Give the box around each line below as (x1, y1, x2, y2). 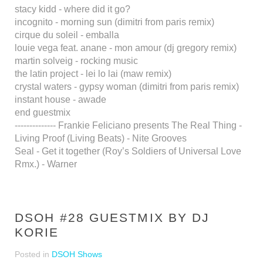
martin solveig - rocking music (15, 56, 138, 66)
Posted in (15, 249, 52, 259)
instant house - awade (15, 95, 106, 104)
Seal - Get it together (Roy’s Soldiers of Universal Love (15, 146, 241, 156)
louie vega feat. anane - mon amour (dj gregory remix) (15, 43, 237, 53)
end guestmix (15, 107, 70, 117)
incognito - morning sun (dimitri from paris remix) (15, 17, 214, 27)
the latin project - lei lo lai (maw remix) (15, 69, 171, 79)
